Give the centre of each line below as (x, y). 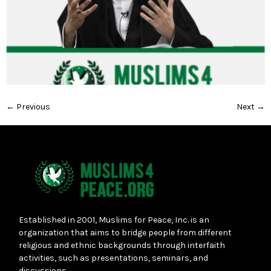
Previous (32, 107)
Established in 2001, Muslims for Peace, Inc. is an (114, 220)
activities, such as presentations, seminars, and (113, 258)
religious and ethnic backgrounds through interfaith (122, 245)
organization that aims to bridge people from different (125, 233)
